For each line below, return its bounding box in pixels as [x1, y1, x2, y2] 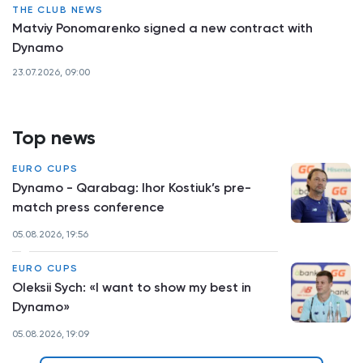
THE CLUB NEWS [12, 4, 104, 15]
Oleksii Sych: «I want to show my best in [12, 280, 251, 295]
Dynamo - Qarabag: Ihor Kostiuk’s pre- [12, 180, 251, 195]
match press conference [12, 199, 164, 215]
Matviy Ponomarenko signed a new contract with [12, 20, 313, 36]
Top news [12, 126, 96, 149]
